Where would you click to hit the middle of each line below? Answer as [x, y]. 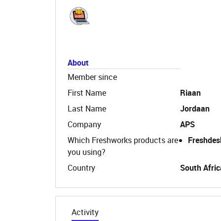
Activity [85, 212]
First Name [87, 93]
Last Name [87, 109]
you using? [87, 152]
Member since [92, 77]
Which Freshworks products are [123, 140]
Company [84, 124]
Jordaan [195, 109]
